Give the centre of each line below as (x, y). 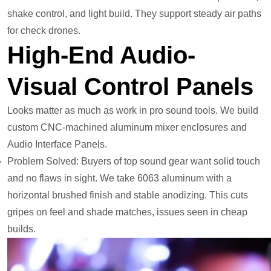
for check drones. (44, 31)
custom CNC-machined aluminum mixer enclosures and (127, 128)
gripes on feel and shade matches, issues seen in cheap (127, 212)
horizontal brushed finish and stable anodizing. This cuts (128, 195)
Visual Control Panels (130, 87)
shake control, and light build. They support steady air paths (134, 14)
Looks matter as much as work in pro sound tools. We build (133, 111)
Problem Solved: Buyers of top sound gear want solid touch (134, 162)
